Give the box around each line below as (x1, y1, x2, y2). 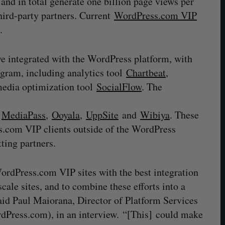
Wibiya (140, 108, 170, 122)
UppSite (86, 108, 119, 122)
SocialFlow (96, 80, 142, 93)
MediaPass (2, 108, 46, 122)
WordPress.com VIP (114, 9, 197, 22)
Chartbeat (126, 66, 166, 79)
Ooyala (52, 108, 80, 122)
